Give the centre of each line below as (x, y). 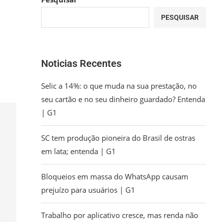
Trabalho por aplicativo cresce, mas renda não (120, 215)
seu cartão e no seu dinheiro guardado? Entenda (123, 99)
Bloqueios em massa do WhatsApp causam (115, 176)
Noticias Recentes (82, 63)
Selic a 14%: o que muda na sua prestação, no (119, 86)
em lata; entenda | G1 (79, 151)
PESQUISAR (180, 17)
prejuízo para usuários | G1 (88, 190)
